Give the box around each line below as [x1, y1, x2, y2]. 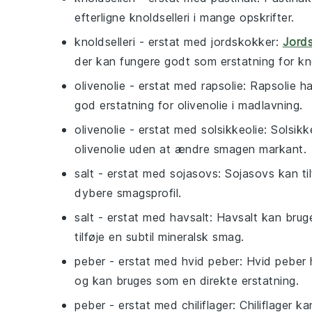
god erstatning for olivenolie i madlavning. [75, 98, 303, 112]
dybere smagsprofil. [75, 186, 182, 200]
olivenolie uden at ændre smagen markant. [75, 142, 306, 156]
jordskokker [211, 35, 276, 49]
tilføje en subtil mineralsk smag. [75, 230, 244, 244]
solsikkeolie [201, 123, 264, 136]
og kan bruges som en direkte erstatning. [75, 274, 299, 288]
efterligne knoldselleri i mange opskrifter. [75, 10, 295, 24]
